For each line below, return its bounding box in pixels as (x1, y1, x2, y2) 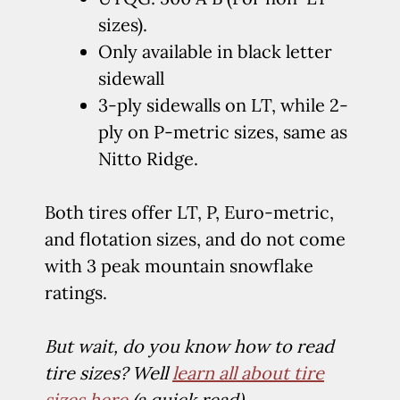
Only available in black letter (98, 40, 332, 62)
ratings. (45, 281, 107, 304)
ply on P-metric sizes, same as (98, 121, 347, 143)
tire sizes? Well (45, 362, 172, 384)
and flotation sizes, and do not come (45, 228, 346, 250)
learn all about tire (172, 362, 324, 384)
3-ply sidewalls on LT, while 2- (98, 94, 348, 116)
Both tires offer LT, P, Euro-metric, (45, 201, 334, 223)
